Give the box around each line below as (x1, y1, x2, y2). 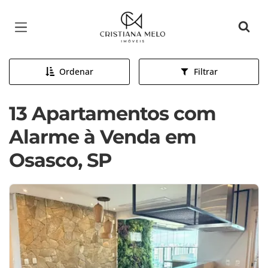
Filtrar (193, 66, 218, 77)
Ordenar (59, 66, 93, 77)
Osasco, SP (9, 148, 111, 172)
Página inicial (97, 10, 169, 26)
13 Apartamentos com (9, 102, 216, 125)
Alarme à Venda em (9, 125, 196, 148)
